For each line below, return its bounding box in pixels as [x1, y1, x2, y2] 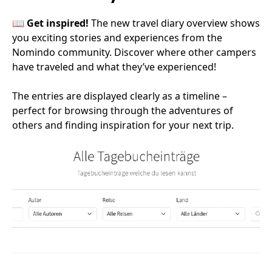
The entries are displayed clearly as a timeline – [12, 89, 227, 103]
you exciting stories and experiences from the [12, 31, 222, 44]
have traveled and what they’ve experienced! [12, 60, 216, 73]
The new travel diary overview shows [89, 16, 260, 30]
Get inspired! [27, 16, 89, 30]
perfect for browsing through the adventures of [12, 104, 233, 117]
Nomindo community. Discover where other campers [12, 46, 256, 59]
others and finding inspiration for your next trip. [12, 118, 234, 132]
